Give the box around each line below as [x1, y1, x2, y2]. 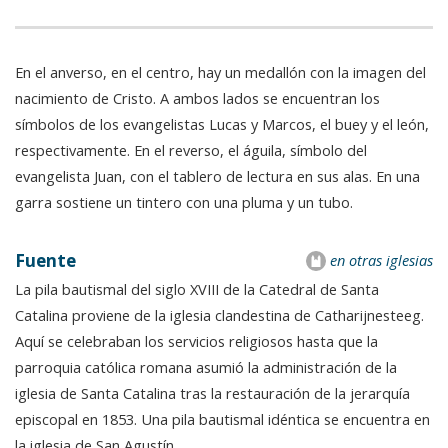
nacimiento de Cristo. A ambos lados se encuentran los [15, 87, 380, 108]
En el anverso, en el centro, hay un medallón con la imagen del [15, 61, 426, 82]
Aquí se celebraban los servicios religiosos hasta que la [15, 330, 378, 351]
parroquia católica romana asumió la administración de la [15, 356, 397, 377]
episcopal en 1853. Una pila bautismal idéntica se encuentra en [15, 408, 430, 429]
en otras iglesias [330, 249, 433, 270]
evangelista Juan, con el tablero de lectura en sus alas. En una [15, 165, 420, 186]
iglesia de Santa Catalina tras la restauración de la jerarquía [15, 382, 410, 403]
